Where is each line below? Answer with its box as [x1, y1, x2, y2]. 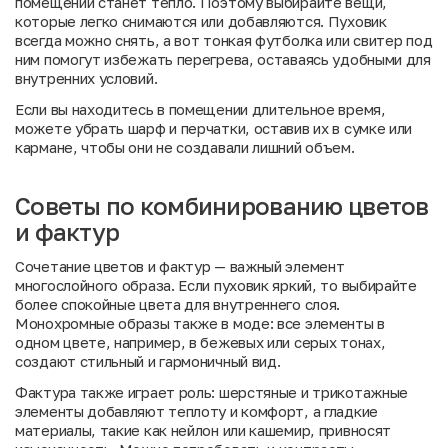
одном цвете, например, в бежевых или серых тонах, [15, 333, 386, 351]
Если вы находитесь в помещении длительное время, [15, 100, 386, 118]
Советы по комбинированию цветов [15, 191, 429, 220]
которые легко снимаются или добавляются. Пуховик [15, 12, 387, 30]
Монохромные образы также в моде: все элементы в [15, 314, 385, 332]
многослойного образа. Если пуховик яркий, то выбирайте [15, 276, 417, 294]
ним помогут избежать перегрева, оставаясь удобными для [15, 50, 431, 68]
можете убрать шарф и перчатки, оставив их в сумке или [15, 119, 413, 137]
